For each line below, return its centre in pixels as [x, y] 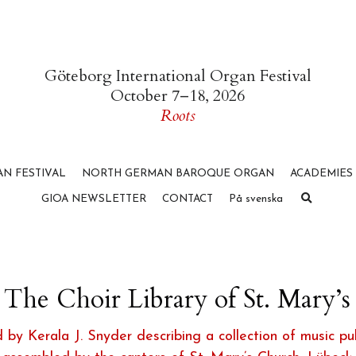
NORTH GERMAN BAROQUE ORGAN [178, 237]
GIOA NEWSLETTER [93, 262]
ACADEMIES [321, 237]
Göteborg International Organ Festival [178, 139]
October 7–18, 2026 [178, 159]
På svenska [255, 262]
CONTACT [187, 262]
